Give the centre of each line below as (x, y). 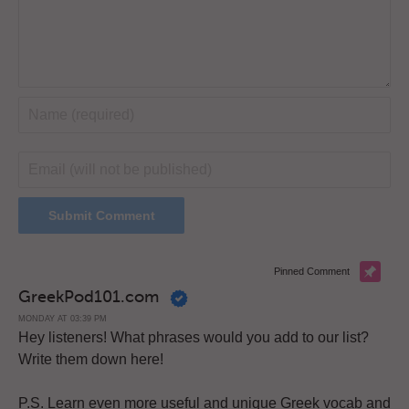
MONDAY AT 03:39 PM (63, 318)
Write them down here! (91, 360)
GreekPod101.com (91, 297)
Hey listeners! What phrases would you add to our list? (194, 338)
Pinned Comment (312, 272)
